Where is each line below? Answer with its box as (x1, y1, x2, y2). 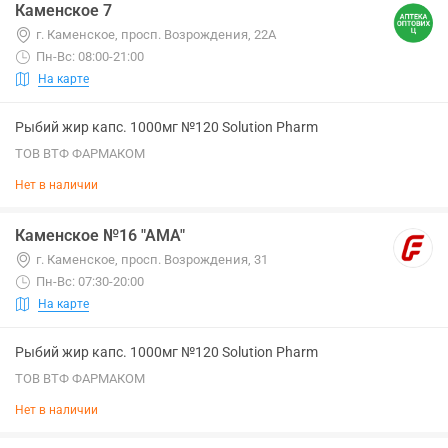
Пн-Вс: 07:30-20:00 (36, 274, 144, 289)
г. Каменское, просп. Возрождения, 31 (36, 252, 268, 267)
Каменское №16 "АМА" (15, 226, 185, 245)
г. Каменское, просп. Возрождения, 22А (36, 27, 276, 42)
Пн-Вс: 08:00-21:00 (36, 49, 144, 64)
